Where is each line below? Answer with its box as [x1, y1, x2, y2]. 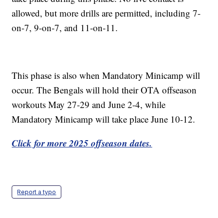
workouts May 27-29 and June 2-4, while [12, 98, 166, 111]
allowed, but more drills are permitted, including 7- [12, 7, 201, 19]
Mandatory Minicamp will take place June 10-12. [12, 113, 196, 126]
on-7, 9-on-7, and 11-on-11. [12, 21, 118, 34]
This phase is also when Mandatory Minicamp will [12, 69, 200, 82]
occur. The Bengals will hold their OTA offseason [12, 84, 197, 96]
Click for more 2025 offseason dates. [12, 136, 152, 150]
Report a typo [17, 188, 56, 196]
